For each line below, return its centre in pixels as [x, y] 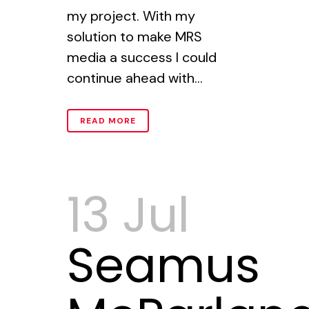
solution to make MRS [134, 37]
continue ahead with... [135, 78]
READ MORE [108, 121]
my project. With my [131, 16]
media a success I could [142, 57]
